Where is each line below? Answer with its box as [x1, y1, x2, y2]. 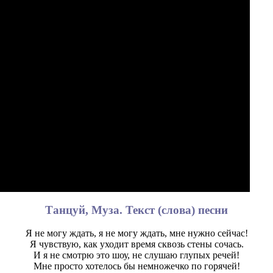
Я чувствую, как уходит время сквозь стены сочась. [29, 239, 244, 250]
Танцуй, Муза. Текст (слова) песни [45, 203, 228, 216]
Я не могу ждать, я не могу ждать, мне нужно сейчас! [25, 228, 248, 239]
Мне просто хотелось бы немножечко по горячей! [33, 261, 240, 272]
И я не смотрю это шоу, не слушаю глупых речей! [34, 250, 239, 261]
